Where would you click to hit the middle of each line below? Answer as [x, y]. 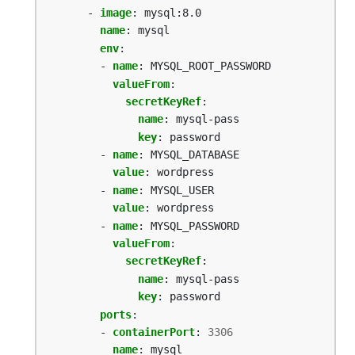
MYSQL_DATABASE [195, 155]
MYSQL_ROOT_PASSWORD [211, 66]
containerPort [154, 332]
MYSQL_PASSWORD [195, 225]
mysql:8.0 [173, 12]
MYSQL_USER [182, 190]
